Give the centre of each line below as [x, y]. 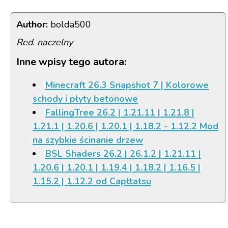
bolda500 [69, 25]
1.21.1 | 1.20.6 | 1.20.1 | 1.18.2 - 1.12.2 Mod [125, 126]
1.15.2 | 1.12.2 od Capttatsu [92, 181]
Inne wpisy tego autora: [71, 62]
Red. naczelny [45, 42]
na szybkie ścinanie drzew [88, 140]
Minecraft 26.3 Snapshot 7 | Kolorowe [127, 85]
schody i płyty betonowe [85, 99]
